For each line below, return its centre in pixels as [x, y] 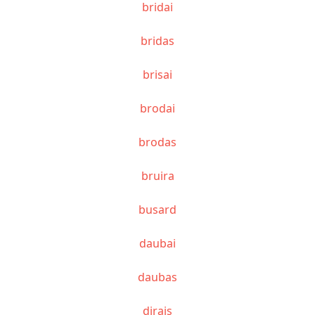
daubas [157, 277]
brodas [157, 142]
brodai [157, 108]
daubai [157, 243]
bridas [157, 40]
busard [157, 209]
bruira [157, 175]
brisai [157, 74]
